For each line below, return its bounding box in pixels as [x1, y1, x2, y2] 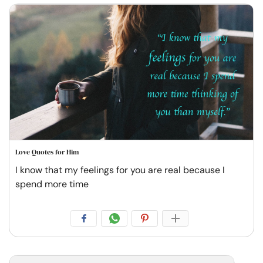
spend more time [15, 178, 89, 191]
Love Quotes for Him [15, 147, 79, 157]
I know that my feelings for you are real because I [15, 164, 225, 177]
